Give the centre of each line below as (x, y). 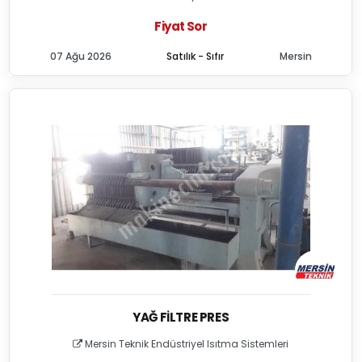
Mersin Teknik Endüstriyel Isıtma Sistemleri (186, 344)
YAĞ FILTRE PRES (181, 317)
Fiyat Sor (181, 26)
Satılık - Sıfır (196, 56)
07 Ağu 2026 (80, 56)
